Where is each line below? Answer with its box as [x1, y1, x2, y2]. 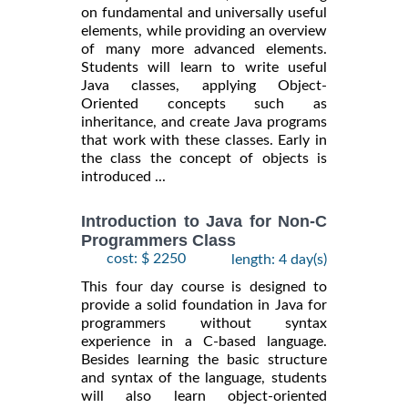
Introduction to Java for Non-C [81, 212, 327, 231]
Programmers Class [81, 231, 236, 250]
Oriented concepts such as [81, 96, 327, 111]
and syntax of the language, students [81, 371, 327, 386]
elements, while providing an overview [81, 23, 327, 38]
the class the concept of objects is [81, 150, 327, 166]
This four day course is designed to [81, 280, 327, 295]
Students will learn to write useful [81, 59, 327, 75]
